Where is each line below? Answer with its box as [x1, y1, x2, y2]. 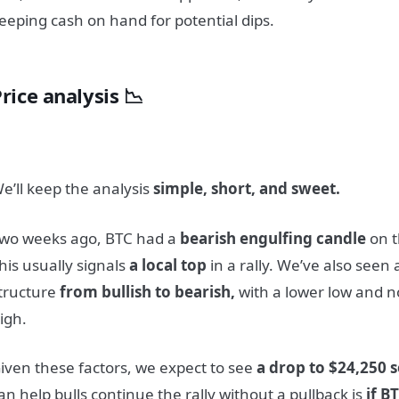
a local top [129, 254, 208, 275]
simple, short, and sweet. [153, 178, 341, 199]
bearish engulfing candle [180, 227, 367, 248]
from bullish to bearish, [60, 281, 236, 302]
